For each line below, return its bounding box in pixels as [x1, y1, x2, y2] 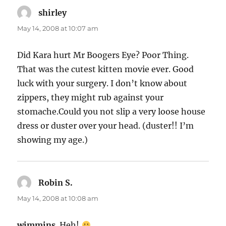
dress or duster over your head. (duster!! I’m [17, 121, 194, 131]
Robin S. [38, 178, 73, 188]
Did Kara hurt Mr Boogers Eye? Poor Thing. [17, 50, 189, 61]
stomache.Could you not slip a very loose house [17, 106, 206, 117]
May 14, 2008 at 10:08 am [17, 194, 99, 203]
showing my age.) [17, 135, 88, 145]
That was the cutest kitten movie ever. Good [17, 64, 194, 75]
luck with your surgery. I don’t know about [17, 78, 188, 89]
